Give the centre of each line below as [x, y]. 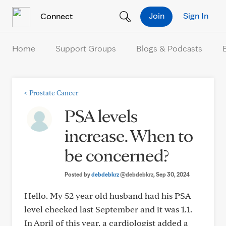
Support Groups [86, 48]
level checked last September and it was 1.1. [108, 209]
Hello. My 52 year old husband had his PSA [107, 195]
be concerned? [117, 155]
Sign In [196, 15]
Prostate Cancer [54, 93]
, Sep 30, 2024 [172, 174]
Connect [55, 16]
